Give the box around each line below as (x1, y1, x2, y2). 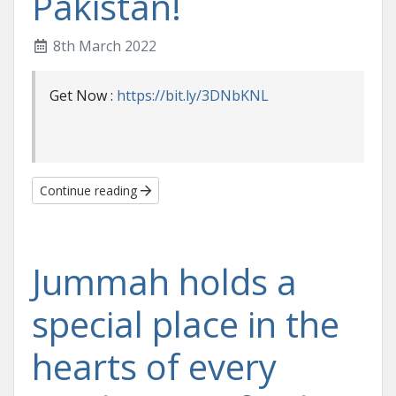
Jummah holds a (32, 257, 297, 306)
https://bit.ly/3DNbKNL (117, 86, 269, 105)
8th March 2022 (49, 36, 156, 56)
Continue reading (40, 182, 141, 199)
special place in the (32, 300, 339, 348)
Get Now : (49, 86, 117, 105)
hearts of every (32, 342, 277, 391)
